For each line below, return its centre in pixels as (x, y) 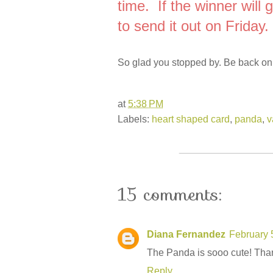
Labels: (135, 119)
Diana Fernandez (186, 234)
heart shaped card (191, 119)
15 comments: (170, 194)
